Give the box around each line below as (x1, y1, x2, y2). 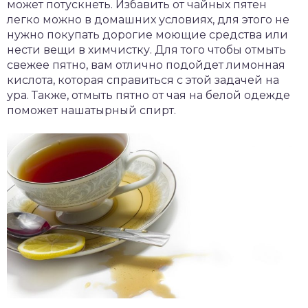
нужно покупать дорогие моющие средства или (7, 27, 288, 41)
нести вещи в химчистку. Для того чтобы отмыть (7, 43, 286, 56)
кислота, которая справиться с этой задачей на (7, 73, 279, 87)
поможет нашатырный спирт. (7, 103, 176, 117)
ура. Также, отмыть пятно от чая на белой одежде (7, 88, 290, 102)
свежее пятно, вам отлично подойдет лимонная (7, 58, 285, 71)
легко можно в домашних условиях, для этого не (7, 12, 289, 26)
